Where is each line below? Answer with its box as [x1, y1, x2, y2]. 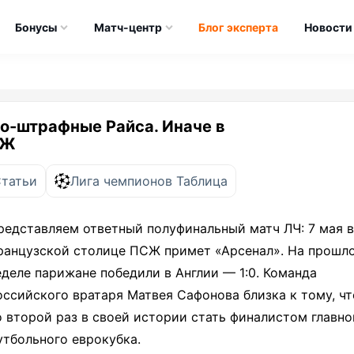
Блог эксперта [198, 20, 279, 34]
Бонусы [14, 20, 57, 34]
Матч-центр [93, 20, 162, 34]
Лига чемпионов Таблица [70, 173, 228, 189]
